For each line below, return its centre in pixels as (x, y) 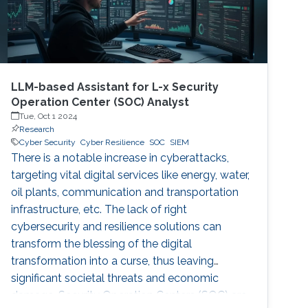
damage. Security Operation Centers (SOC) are (129, 295)
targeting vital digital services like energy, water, (131, 175)
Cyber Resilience (113, 142)
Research (37, 129)
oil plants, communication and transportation (125, 192)
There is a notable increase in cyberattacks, (120, 157)
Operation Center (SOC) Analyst (100, 102)
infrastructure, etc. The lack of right (99, 209)
